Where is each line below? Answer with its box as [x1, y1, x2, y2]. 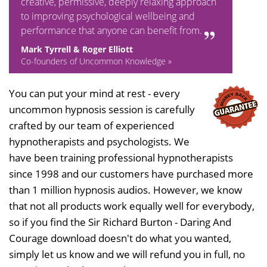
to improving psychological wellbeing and [21, 10, 195, 23]
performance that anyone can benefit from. [21, 24, 202, 38]
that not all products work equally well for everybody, [9, 199, 254, 213]
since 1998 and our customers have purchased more [9, 167, 253, 181]
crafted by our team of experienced [9, 119, 174, 133]
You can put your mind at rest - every [9, 86, 180, 101]
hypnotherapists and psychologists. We [9, 135, 190, 149]
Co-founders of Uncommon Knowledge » [21, 55, 172, 67]
